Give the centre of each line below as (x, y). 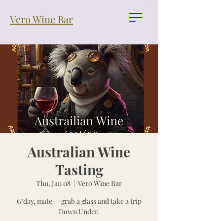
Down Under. (79, 211)
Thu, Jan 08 (53, 183)
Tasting (79, 169)
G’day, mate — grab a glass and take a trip (79, 201)
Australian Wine (79, 152)
